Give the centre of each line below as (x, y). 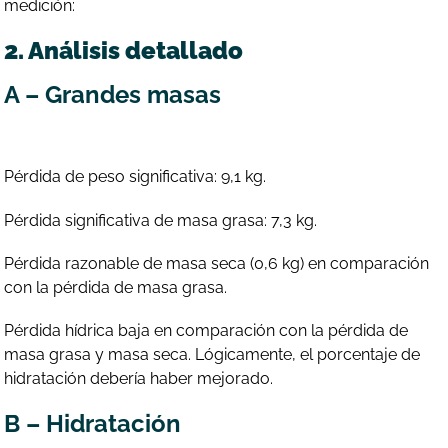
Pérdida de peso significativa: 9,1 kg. (135, 177)
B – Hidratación (93, 424)
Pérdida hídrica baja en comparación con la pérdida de (206, 330)
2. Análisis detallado (124, 51)
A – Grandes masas (113, 95)
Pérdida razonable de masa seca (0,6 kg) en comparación (217, 263)
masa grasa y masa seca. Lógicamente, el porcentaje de (212, 354)
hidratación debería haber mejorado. (139, 378)
